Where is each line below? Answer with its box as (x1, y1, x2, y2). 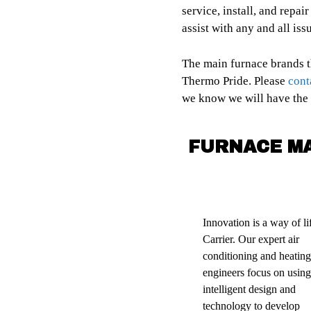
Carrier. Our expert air (203, 233, 299, 246)
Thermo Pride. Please (182, 74, 288, 87)
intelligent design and (203, 283, 296, 296)
